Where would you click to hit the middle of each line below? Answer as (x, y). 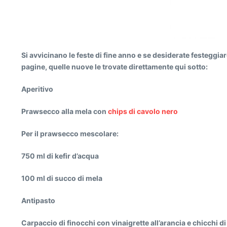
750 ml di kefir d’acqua (60, 156)
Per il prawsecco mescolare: (70, 134)
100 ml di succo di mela (62, 178)
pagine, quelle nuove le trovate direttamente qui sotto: (115, 67)
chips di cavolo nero (143, 111)
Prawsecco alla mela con (65, 111)
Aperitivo (37, 89)
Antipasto (38, 200)
